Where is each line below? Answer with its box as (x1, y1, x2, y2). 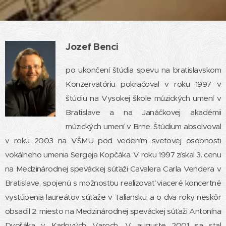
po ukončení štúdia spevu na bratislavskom (66, 65, 221, 75)
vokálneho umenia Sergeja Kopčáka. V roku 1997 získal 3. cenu (5, 149, 221, 159)
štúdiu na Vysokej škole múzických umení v (66, 93, 221, 103)
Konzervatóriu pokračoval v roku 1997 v (66, 79, 221, 89)
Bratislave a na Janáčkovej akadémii (66, 107, 221, 117)
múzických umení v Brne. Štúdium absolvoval (66, 121, 221, 131)
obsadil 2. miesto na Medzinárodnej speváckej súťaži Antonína (5, 206, 221, 216)
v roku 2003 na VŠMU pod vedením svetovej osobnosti (5, 135, 221, 145)
